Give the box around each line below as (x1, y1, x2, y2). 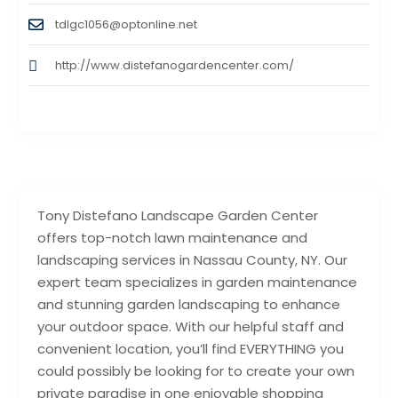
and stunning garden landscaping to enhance (37, 294, 341, 314)
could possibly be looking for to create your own (37, 361, 355, 380)
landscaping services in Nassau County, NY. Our (37, 250, 348, 269)
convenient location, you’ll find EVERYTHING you (37, 338, 345, 358)
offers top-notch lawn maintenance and (37, 227, 308, 247)
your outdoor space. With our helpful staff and (37, 316, 345, 336)
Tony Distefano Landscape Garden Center (37, 205, 319, 225)
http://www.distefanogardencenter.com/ (55, 56, 295, 74)
